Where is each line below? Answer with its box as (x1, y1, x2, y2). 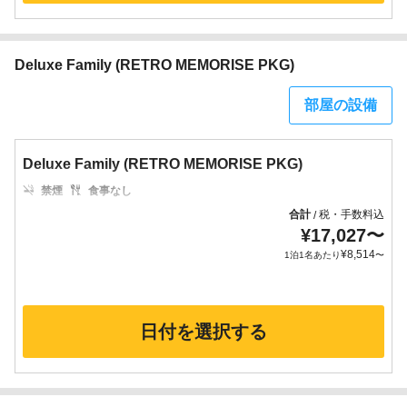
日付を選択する (140, 322, 267, 342)
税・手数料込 (319, 208, 384, 221)
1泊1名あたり (284, 250, 341, 260)
